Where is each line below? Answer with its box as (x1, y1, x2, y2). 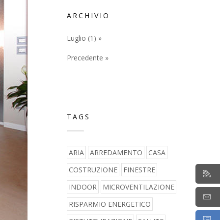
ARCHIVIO (67, 11, 110, 20)
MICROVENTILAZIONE (103, 182, 174, 192)
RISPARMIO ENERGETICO (69, 199, 151, 209)
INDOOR (69, 182, 97, 192)
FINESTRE (123, 165, 155, 174)
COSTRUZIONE (69, 165, 117, 174)
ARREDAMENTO (90, 148, 142, 157)
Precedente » (67, 53, 109, 62)
